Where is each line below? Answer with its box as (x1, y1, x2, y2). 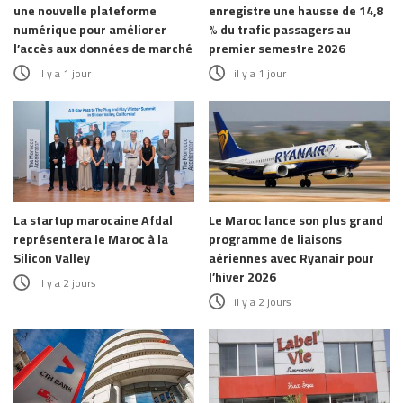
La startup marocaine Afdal (13, 209, 173, 233)
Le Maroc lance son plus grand (209, 209, 383, 233)
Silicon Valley (13, 246, 90, 271)
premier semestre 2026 (209, 37, 345, 60)
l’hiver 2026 (209, 265, 276, 290)
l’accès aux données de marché (13, 37, 193, 60)
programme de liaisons (209, 228, 342, 252)
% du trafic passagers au (209, 18, 351, 41)
